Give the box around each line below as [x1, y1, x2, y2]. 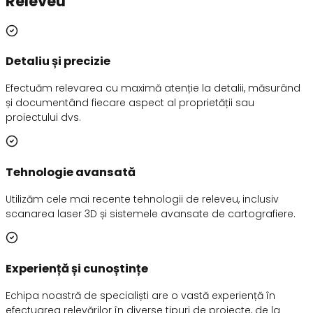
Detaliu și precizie [6, 53, 110, 70]
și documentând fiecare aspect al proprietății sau [6, 96, 254, 110]
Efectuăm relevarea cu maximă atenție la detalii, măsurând [6, 81, 300, 96]
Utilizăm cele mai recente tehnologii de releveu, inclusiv [6, 192, 279, 207]
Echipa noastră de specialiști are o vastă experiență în [6, 288, 275, 303]
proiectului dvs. [6, 110, 81, 125]
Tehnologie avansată [6, 163, 136, 180]
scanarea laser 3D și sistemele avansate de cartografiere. [6, 207, 296, 221]
